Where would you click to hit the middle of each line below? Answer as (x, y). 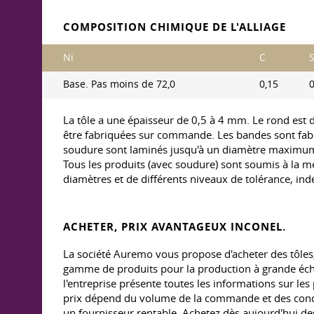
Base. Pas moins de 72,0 (119, 84)
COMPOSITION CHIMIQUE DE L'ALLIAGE (175, 27)
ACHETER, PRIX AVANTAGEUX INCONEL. (175, 227)
